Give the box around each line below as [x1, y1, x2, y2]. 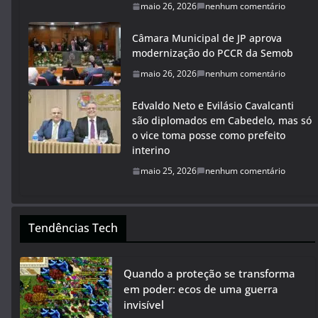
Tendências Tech [28, 220, 118, 236]
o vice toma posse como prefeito [132, 128, 285, 143]
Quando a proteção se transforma [124, 266, 295, 281]
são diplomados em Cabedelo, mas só [132, 114, 312, 128]
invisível [124, 297, 164, 312]
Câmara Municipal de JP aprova [132, 31, 282, 45]
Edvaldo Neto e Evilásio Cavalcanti [132, 99, 294, 113]
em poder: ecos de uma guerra [124, 282, 278, 297]
